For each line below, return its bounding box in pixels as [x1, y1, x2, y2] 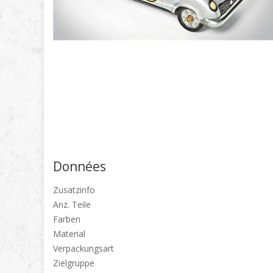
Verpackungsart [53, 243, 114, 254]
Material [53, 228, 85, 239]
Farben [53, 213, 80, 225]
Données [53, 158, 106, 175]
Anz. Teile [53, 199, 91, 210]
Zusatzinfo [53, 184, 95, 196]
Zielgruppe [53, 257, 94, 269]
